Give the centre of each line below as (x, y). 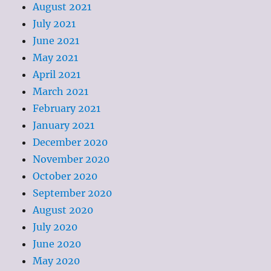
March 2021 (61, 92)
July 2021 (54, 24)
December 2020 (70, 142)
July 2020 (55, 227)
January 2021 (64, 126)
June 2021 (56, 41)
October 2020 (65, 176)
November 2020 (71, 159)
